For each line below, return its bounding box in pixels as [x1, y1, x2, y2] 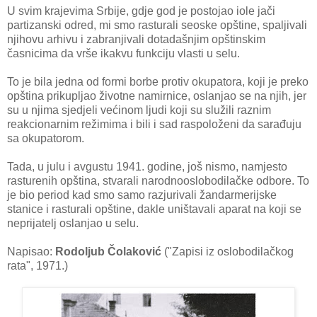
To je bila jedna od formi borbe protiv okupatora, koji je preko [7, 75, 309, 88]
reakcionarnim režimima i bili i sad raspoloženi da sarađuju [7, 117, 301, 130]
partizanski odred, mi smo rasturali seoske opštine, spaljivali [7, 18, 307, 31]
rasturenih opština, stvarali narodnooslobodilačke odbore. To [7, 174, 309, 187]
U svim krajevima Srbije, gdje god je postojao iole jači [7, 4, 275, 17]
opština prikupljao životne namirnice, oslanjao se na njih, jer [7, 89, 306, 102]
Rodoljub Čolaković [55, 245, 161, 258]
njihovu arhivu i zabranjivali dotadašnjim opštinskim [7, 33, 265, 45]
